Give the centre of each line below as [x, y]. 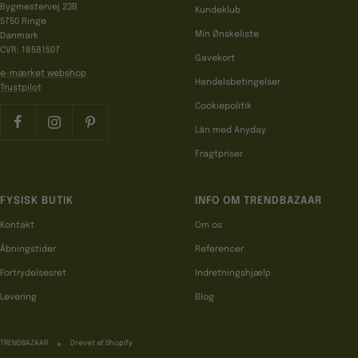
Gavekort [215, 59]
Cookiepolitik [223, 107]
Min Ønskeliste [227, 35]
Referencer [219, 250]
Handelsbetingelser [238, 83]
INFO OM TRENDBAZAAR [259, 201]
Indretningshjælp [233, 274]
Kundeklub [218, 11]
